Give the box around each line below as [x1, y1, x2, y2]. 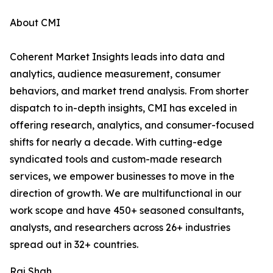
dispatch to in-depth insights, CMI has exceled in [10, 102, 237, 115]
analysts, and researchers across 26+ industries [10, 221, 230, 234]
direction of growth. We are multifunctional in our [10, 187, 241, 200]
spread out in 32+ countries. [10, 238, 138, 251]
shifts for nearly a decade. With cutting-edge [10, 136, 222, 149]
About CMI [10, 16, 60, 29]
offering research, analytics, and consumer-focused [10, 119, 254, 132]
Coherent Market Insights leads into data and [10, 51, 225, 63]
